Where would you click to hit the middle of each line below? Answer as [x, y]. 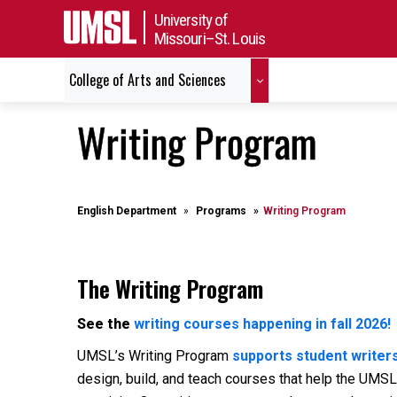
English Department [127, 211]
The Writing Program [170, 288]
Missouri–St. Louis [210, 38]
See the [105, 324]
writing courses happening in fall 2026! [262, 324]
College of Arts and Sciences [148, 80]
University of [191, 19]
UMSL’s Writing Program [155, 356]
